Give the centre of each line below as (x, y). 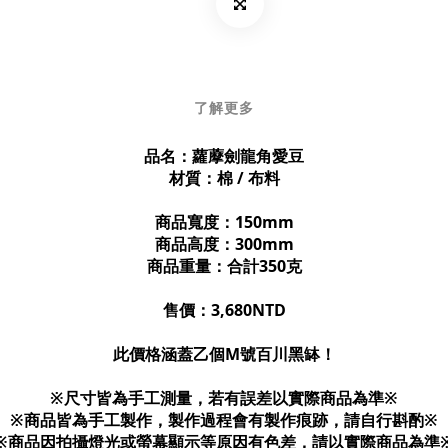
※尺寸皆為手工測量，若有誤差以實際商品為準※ (224, 398)
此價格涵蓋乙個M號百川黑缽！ (224, 354)
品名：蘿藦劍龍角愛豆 (224, 156)
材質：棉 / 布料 (224, 178)
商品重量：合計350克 (224, 266)
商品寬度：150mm (224, 222)
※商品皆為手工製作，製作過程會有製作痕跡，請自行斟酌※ (224, 420)
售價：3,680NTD (224, 310)
